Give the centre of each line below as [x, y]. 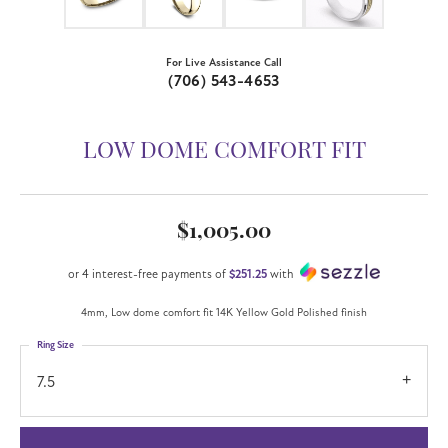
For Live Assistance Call [224, 62]
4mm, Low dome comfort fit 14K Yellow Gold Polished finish [224, 313]
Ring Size [55, 345]
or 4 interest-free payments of [148, 273]
